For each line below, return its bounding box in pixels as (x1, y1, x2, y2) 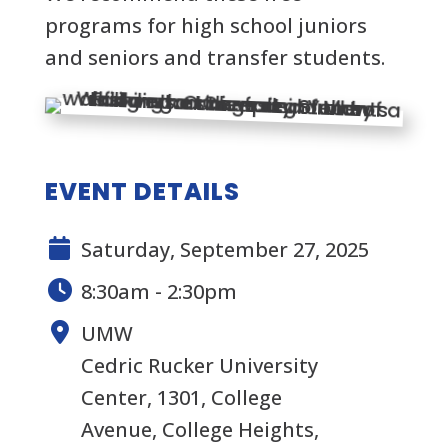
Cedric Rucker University (80, 352, 318, 379)
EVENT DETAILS (44, 175, 240, 208)
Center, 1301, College (80, 384, 282, 411)
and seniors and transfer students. (44, 44, 385, 71)
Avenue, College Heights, (80, 416, 319, 443)
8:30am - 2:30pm (80, 278, 237, 305)
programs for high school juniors (44, 12, 367, 39)
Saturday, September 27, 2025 (80, 236, 369, 263)
